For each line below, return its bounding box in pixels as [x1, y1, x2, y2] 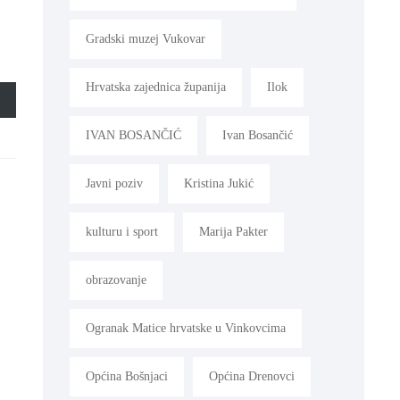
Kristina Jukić [184, 176, 254, 190]
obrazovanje [86, 272, 146, 287]
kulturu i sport [86, 224, 158, 238]
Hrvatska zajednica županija [86, 79, 226, 94]
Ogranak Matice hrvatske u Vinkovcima [86, 321, 286, 335]
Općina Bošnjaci [86, 369, 168, 383]
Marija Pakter [199, 224, 268, 238]
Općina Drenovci [209, 369, 295, 383]
